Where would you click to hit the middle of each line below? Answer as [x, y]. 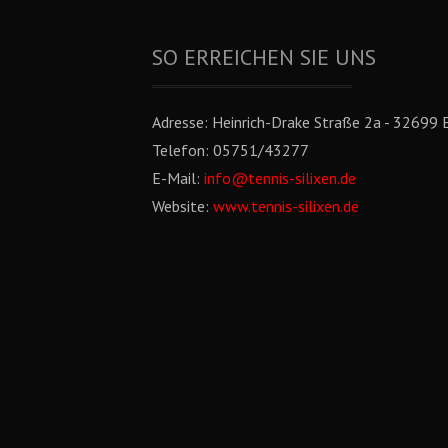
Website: [180, 205]
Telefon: [180, 149]
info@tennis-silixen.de [280, 177]
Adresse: [180, 121]
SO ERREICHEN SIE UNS [264, 56]
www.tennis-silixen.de [286, 205]
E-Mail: [176, 177]
